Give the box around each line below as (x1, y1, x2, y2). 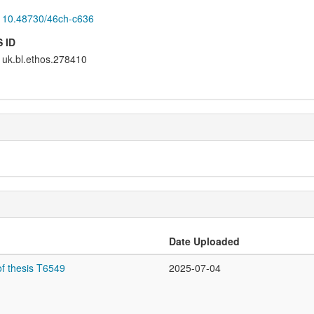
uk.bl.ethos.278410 (1, 52, 87, 67)
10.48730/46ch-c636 (1, 11, 94, 26)
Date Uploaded (169, 234, 240, 249)
